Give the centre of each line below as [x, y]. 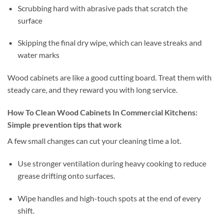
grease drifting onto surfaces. [66, 175]
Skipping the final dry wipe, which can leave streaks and [110, 43]
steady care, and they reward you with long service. [92, 90]
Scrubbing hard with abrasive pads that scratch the [102, 8]
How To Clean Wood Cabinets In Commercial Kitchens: [102, 112]
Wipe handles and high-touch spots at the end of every [109, 198]
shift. [26, 210]
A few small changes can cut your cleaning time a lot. [94, 141]
